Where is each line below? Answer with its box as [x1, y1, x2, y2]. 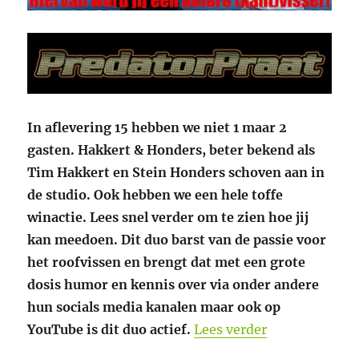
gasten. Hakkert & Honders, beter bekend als [27, 142, 316, 159]
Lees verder [194, 321, 268, 338]
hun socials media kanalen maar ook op [27, 299, 281, 316]
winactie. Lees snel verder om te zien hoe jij [27, 209, 309, 226]
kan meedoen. [27, 232, 122, 248]
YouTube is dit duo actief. [27, 321, 192, 338]
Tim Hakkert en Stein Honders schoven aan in [27, 164, 325, 181]
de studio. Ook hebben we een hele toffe [27, 187, 284, 204]
